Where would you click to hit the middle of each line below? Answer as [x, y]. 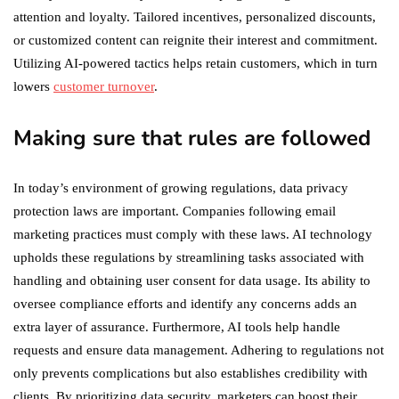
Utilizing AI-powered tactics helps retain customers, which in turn [195, 64]
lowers [33, 87]
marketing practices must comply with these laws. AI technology [193, 235]
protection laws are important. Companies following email [175, 212]
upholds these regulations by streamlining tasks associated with [189, 258]
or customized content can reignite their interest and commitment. [195, 41]
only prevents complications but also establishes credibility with [191, 374]
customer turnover [104, 87]
